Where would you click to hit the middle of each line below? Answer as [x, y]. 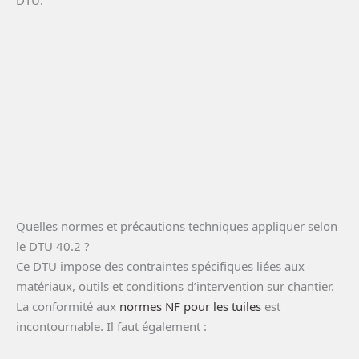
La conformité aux [68, 307]
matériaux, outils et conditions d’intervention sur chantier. [175, 286]
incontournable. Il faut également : [111, 327]
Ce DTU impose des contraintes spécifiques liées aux [160, 266]
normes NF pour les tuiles [190, 307]
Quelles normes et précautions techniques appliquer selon [177, 226]
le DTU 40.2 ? [53, 246]
